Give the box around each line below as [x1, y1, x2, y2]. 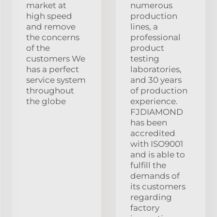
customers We [26, 53, 85, 63]
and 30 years [130, 75, 182, 85]
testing [130, 53, 159, 63]
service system [26, 75, 86, 85]
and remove [26, 21, 76, 31]
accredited [130, 128, 175, 138]
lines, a [130, 21, 158, 31]
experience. [130, 96, 178, 106]
